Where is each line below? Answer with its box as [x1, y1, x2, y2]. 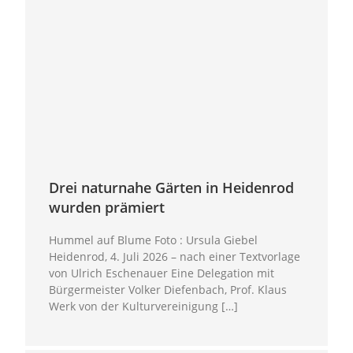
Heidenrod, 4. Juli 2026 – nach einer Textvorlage [49, 249, 301, 265]
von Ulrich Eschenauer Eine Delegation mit [49, 266, 275, 281]
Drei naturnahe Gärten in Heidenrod [49, 178, 295, 198]
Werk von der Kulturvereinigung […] [49, 299, 239, 314]
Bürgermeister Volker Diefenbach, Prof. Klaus [49, 282, 288, 298]
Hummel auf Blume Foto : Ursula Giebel [49, 232, 258, 248]
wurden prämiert [49, 198, 165, 217]
